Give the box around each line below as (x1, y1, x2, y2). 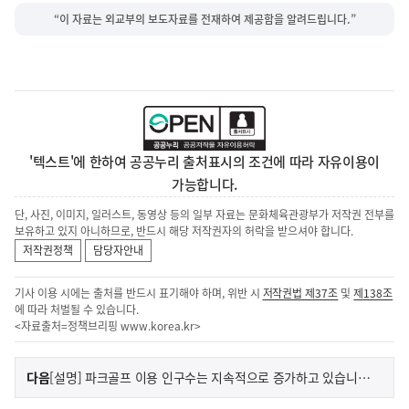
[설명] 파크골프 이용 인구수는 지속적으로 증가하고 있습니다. (357, 368, 371, 387)
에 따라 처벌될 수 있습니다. (15, 301, 139, 319)
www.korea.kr (120, 318, 194, 335)
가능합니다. (172, 174, 237, 195)
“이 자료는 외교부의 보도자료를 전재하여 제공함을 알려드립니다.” (53, 10, 356, 27)
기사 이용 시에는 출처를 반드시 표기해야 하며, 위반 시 (15, 285, 263, 302)
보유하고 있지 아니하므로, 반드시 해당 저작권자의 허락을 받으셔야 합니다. (15, 223, 353, 240)
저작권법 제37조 (262, 285, 339, 302)
